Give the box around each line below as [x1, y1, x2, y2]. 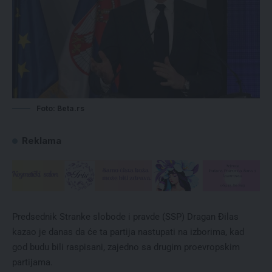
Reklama [22, 135, 61, 147]
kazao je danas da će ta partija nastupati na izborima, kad [12, 226, 244, 237]
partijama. [12, 256, 53, 268]
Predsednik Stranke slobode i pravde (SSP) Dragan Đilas [12, 211, 239, 222]
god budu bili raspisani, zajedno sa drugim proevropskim [12, 241, 240, 253]
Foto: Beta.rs [36, 104, 84, 114]
